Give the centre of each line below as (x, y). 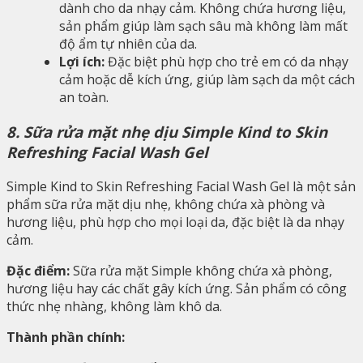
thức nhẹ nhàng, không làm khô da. (114, 306)
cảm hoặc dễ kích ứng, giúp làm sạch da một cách (207, 80)
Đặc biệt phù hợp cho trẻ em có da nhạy (226, 62)
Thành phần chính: (66, 337)
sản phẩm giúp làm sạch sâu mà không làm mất (203, 26)
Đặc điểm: (38, 270)
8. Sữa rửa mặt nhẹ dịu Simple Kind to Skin (167, 131)
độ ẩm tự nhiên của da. (128, 44)
